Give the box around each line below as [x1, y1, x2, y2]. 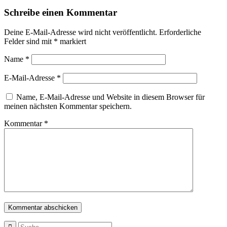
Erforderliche [159, 28, 201, 37]
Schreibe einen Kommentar [4, 7, 117, 18]
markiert [58, 37, 86, 46]
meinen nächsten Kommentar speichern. [4, 102, 132, 111]
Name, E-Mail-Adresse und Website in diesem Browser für [16, 93, 205, 102]
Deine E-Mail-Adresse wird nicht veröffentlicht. [4, 28, 157, 37]
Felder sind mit [4, 37, 54, 46]
